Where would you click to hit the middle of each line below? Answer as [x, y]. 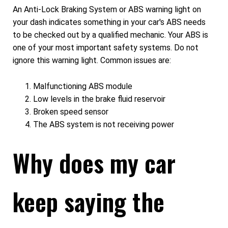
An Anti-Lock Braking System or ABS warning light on [107, 10]
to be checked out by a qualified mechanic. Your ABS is [110, 35]
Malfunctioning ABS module [83, 86]
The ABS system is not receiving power [104, 124]
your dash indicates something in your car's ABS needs [109, 22]
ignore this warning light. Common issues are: [92, 61]
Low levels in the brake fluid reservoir [99, 99]
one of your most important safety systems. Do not [106, 48]
